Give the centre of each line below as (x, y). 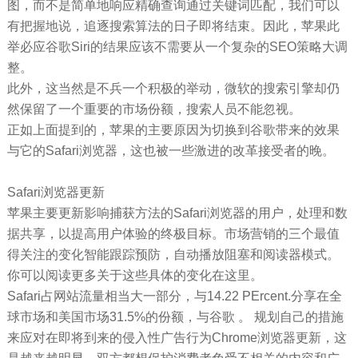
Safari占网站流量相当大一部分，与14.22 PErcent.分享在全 (174, 296)
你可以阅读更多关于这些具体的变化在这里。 (135, 275)
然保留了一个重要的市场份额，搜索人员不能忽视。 (154, 109)
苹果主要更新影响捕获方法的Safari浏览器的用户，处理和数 (177, 213)
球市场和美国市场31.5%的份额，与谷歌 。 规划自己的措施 (175, 316)
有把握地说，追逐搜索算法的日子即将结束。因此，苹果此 (173, 26)
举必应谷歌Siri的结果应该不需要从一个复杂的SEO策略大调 (177, 46)
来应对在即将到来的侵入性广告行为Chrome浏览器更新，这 (177, 337)
